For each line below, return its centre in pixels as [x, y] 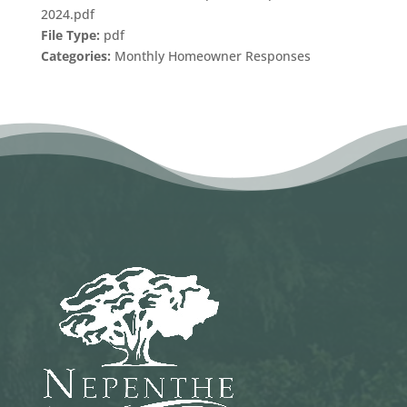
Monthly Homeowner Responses [212, 55]
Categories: [77, 55]
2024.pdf [67, 14]
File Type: [72, 35]
